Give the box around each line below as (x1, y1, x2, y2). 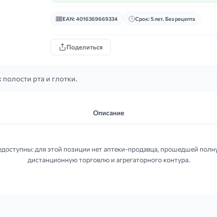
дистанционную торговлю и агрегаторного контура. (27, 155, 190, 164)
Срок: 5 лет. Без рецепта (135, 15, 195, 22)
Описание (93, 108, 124, 117)
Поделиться (66, 43, 103, 51)
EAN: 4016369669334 (62, 15, 118, 22)
